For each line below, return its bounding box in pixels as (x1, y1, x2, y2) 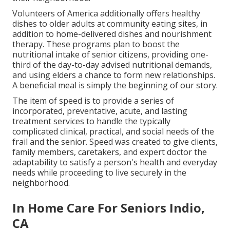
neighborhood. (12, 177, 70, 189)
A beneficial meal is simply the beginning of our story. (12, 80, 218, 91)
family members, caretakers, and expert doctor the (12, 146, 207, 158)
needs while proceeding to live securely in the (12, 167, 186, 179)
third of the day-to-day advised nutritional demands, (12, 59, 212, 71)
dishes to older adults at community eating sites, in (12, 18, 207, 30)
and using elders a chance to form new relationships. (12, 69, 215, 81)
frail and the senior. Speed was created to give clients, (12, 136, 218, 148)
